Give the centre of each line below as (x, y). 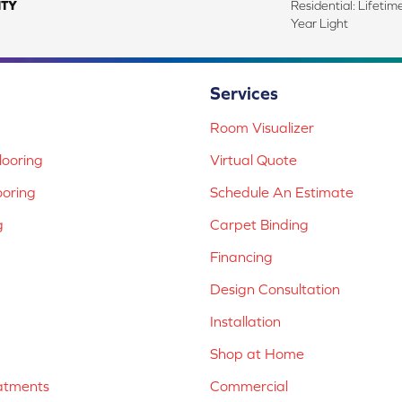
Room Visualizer (262, 128)
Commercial (249, 386)
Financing (241, 257)
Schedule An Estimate (282, 192)
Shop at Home (257, 354)
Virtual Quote (253, 160)
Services (244, 93)
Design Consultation (275, 289)
